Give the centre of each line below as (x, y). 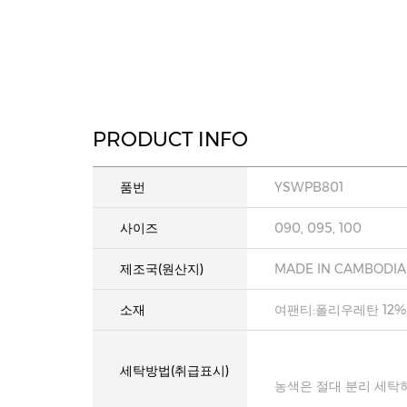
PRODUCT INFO (170, 139)
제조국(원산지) (162, 269)
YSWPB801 (309, 187)
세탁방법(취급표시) (174, 371)
